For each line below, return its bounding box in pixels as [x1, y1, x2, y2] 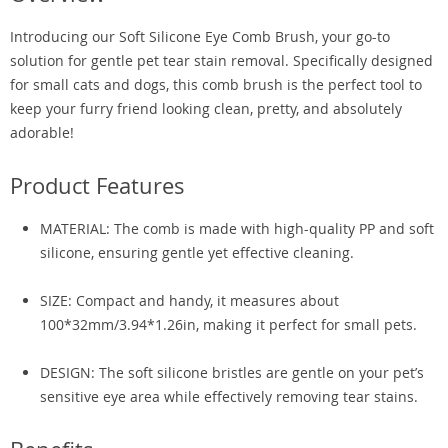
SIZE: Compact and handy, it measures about [40, 291, 339, 310]
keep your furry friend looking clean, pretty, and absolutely [10, 99, 402, 118]
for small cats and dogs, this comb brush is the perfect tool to [10, 75, 422, 94]
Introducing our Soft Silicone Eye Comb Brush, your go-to [10, 27, 390, 46]
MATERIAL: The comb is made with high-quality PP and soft [40, 219, 434, 238]
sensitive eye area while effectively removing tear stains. [40, 387, 418, 406]
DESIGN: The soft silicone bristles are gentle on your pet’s [40, 363, 424, 382]
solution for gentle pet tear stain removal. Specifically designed [10, 51, 433, 70]
